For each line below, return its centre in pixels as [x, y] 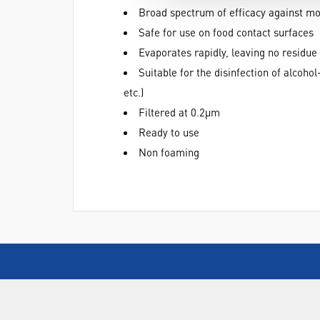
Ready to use [169, 132]
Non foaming [169, 152]
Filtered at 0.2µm [179, 112]
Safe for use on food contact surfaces [226, 32]
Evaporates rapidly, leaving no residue [228, 52]
